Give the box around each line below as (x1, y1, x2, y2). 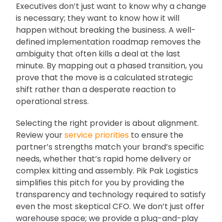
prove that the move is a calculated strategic (16, 71, 193, 83)
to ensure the (129, 129, 183, 141)
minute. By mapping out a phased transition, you (16, 59, 203, 71)
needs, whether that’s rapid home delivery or (16, 153, 191, 165)
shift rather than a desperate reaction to (16, 83, 176, 95)
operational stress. (16, 95, 89, 107)
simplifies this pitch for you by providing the (16, 176, 184, 188)
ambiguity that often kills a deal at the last (16, 48, 180, 59)
